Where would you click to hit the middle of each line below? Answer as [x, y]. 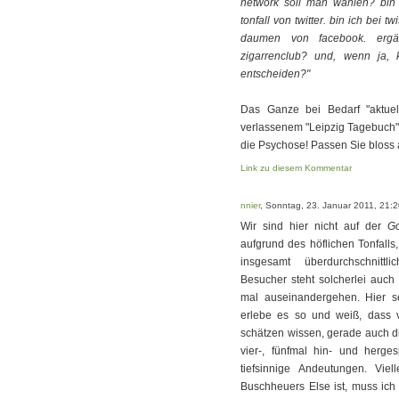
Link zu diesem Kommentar [296, 168]
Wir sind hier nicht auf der [314, 226]
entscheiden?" [275, 74]
